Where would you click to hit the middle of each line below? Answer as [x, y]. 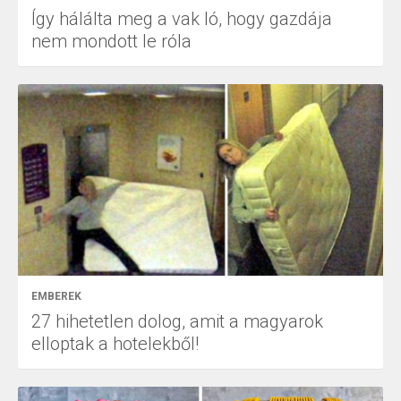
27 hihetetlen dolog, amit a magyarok [177, 321]
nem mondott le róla [111, 41]
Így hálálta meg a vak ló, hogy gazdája [182, 18]
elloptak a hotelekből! [115, 344]
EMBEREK [56, 296]
